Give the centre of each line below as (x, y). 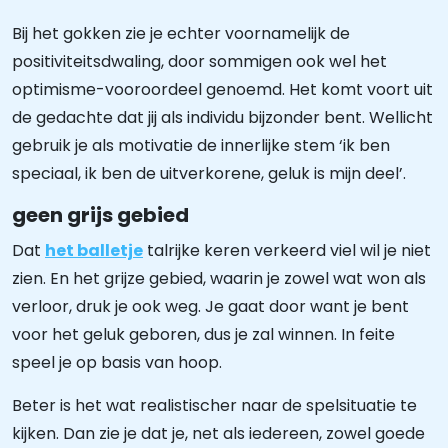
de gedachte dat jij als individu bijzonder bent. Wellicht (222, 117)
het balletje (94, 250)
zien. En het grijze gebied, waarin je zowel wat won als (219, 278)
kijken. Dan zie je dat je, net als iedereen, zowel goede (218, 433)
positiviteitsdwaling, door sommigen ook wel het (199, 61)
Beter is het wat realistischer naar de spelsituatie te (214, 405)
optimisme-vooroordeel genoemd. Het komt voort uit (222, 89)
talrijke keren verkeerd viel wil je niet (287, 250)
